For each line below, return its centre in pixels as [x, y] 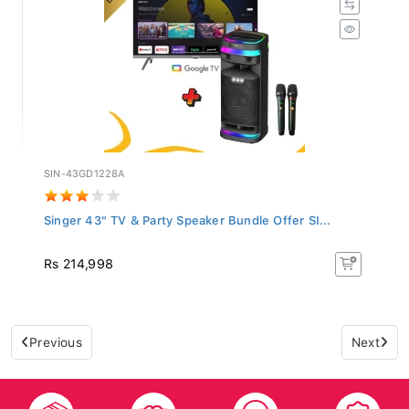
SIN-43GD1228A [84, 169]
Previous [56, 337]
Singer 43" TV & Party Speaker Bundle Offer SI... [188, 215]
